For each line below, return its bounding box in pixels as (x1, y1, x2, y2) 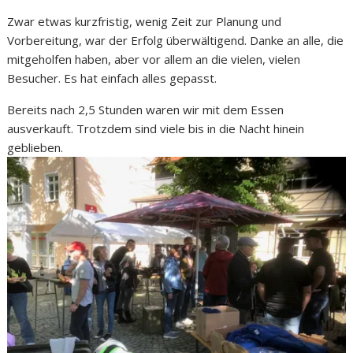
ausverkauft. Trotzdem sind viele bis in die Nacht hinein (7, 120, 305, 136)
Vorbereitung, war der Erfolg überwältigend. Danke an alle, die (7, 32, 344, 48)
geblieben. (7, 139, 64, 155)
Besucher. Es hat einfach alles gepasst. (7, 69, 217, 86)
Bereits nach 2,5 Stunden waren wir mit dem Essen (7, 101, 284, 117)
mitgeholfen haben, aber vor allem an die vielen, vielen (7, 50, 301, 67)
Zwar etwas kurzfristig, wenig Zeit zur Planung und (7, 13, 282, 29)
